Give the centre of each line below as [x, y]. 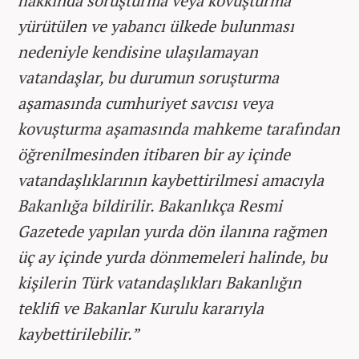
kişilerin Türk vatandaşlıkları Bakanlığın [159, 282]
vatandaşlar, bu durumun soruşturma [148, 77]
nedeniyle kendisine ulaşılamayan [138, 52]
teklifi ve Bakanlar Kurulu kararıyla [141, 308]
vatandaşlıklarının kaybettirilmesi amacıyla [171, 180]
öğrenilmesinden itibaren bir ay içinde [154, 154]
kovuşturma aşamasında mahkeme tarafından [179, 129]
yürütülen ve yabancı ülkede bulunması [156, 26]
